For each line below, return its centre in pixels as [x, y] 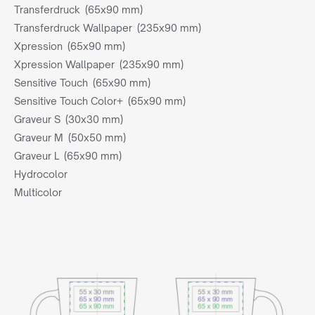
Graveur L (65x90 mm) [68, 156]
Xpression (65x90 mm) [70, 46]
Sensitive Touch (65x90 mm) [82, 83]
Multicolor [40, 192]
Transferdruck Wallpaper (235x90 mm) [108, 28]
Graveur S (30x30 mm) [69, 119]
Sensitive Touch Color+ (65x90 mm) [100, 101]
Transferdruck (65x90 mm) [78, 9]
